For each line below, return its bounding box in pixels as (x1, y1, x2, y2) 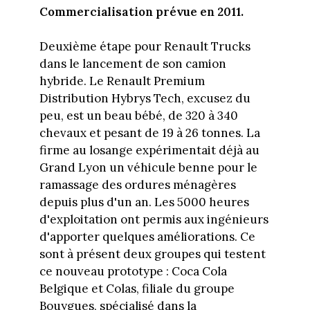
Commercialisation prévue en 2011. (39, 3, 244, 19)
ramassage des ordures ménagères (39, 177, 236, 193)
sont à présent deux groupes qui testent (39, 246, 266, 262)
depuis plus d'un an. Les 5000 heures (39, 194, 249, 210)
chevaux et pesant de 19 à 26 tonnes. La (39, 125, 260, 141)
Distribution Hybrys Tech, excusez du (39, 91, 250, 107)
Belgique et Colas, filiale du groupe (39, 281, 235, 297)
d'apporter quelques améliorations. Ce (39, 229, 255, 245)
